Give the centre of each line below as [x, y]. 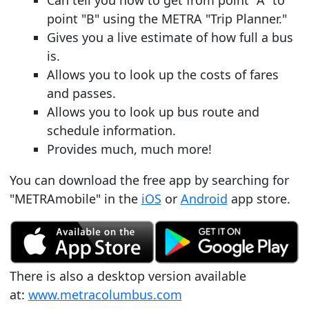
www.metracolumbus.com [105, 294]
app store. [259, 199]
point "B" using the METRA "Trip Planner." [167, 19]
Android [204, 199]
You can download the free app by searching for [149, 180]
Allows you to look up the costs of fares [162, 75]
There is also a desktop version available [128, 276]
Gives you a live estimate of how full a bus [170, 38]
